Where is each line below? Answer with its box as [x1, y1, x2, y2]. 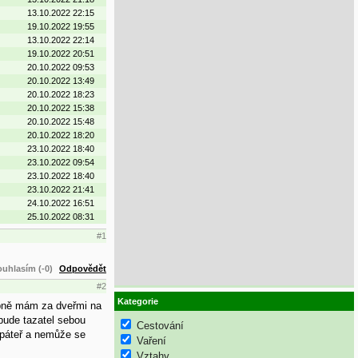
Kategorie [117, 296, 158, 307]
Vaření [137, 334, 166, 347]
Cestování [137, 319, 184, 332]
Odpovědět [59, 263, 106, 273]
